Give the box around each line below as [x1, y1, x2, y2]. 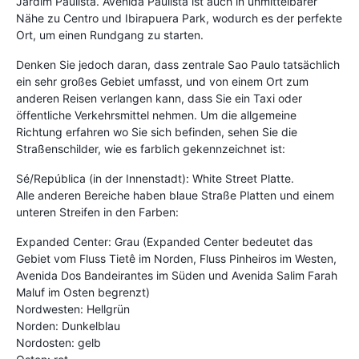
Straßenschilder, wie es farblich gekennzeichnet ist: [16, 141, 285, 155]
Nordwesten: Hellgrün [16, 301, 130, 316]
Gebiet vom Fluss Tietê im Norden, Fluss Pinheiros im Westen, [16, 251, 337, 265]
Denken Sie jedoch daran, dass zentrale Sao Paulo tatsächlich [16, 57, 340, 71]
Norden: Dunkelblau [16, 318, 120, 333]
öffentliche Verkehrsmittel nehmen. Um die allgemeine [16, 107, 296, 122]
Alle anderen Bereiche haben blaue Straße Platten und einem [16, 188, 334, 202]
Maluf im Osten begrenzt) [16, 284, 150, 299]
